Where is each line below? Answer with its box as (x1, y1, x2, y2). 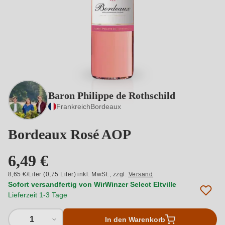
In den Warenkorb (105, 215, 165, 223)
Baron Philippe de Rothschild (48, 90, 175, 101)
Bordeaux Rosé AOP (8, 127, 131, 142)
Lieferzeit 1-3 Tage (8, 191, 67, 199)
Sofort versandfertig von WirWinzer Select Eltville (8, 180, 176, 188)
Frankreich (56, 102, 90, 110)
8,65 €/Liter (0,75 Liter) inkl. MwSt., (8, 171, 113, 178)
